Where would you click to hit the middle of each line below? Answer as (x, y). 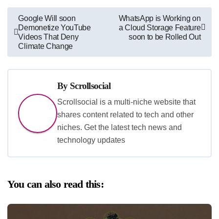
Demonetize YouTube (55, 27)
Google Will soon (47, 18)
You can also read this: (55, 184)
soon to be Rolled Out (165, 37)
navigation (33, 32)
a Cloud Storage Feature (160, 27)
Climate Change (46, 46)
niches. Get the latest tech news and (120, 127)
